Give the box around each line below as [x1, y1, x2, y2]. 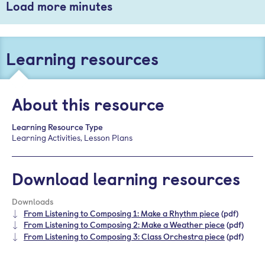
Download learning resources [12, 166, 240, 190]
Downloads [12, 195, 53, 208]
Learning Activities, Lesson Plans [12, 131, 132, 144]
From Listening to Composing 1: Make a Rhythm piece [24, 206, 219, 219]
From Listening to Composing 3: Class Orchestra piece [24, 230, 225, 243]
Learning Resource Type [12, 121, 103, 133]
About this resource [12, 91, 164, 116]
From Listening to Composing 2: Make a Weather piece [24, 218, 225, 231]
